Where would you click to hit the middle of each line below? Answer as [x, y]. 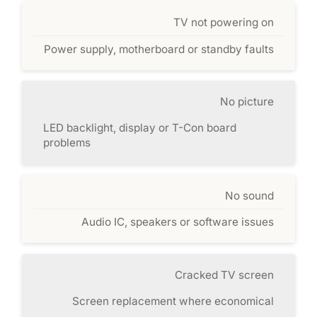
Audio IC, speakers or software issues [177, 222]
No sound [249, 195]
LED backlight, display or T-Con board [140, 128]
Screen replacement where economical [173, 301]
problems [67, 143]
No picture [247, 102]
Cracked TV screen [224, 275]
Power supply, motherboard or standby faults [158, 49]
